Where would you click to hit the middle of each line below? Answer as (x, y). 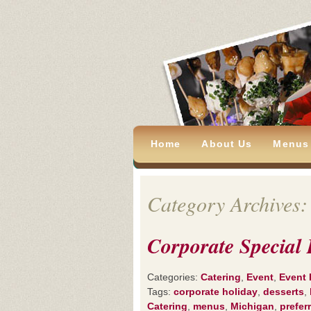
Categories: (174, 277)
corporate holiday (216, 292)
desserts (284, 292)
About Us (227, 144)
